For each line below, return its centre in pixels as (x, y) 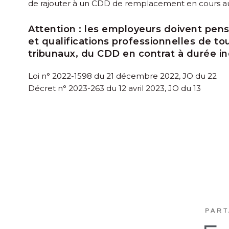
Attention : (55, 29)
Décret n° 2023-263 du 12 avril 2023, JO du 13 (114, 88)
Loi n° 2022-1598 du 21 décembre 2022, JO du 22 (122, 76)
